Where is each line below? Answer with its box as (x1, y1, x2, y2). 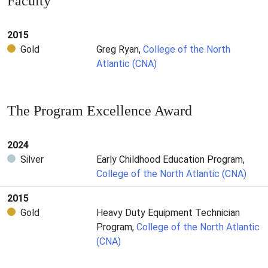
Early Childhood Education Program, (96, 153, 245, 165)
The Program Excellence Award (7, 102, 192, 118)
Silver (20, 153, 44, 165)
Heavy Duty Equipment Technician (96, 206, 240, 218)
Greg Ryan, (96, 43, 144, 55)
